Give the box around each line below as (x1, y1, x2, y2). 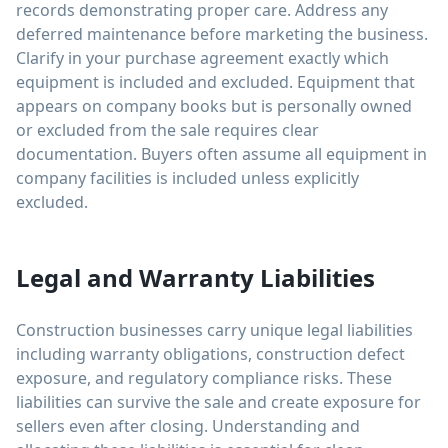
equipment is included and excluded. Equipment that (16, 71, 415, 93)
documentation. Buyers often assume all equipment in (16, 143, 427, 165)
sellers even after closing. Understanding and (16, 415, 360, 437)
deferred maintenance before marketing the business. (16, 23, 428, 45)
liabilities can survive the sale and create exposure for (16, 391, 421, 413)
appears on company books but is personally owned (16, 95, 412, 117)
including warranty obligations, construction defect (16, 343, 405, 365)
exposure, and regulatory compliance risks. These (16, 367, 392, 389)
